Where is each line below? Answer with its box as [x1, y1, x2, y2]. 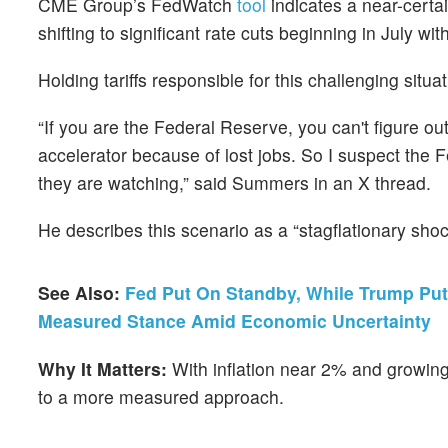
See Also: [38, 280, 125, 306]
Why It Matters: [38, 355, 172, 381]
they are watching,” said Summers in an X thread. [38, 169, 431, 195]
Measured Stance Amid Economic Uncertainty [38, 308, 431, 334]
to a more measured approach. [38, 383, 284, 409]
